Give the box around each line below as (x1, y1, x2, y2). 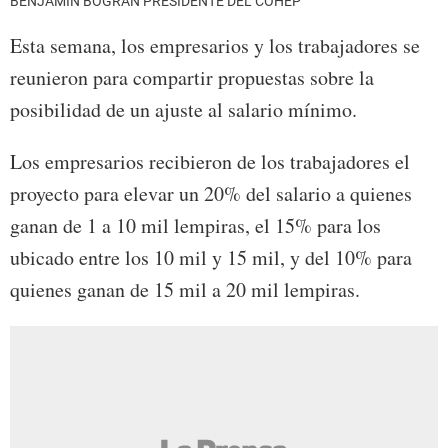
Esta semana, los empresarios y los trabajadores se (10, 32, 420, 60)
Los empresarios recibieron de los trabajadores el (10, 148, 410, 176)
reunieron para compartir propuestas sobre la (10, 64, 374, 92)
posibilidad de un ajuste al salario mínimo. (10, 96, 357, 124)
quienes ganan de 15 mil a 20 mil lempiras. (10, 276, 360, 304)
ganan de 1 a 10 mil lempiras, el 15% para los (10, 212, 381, 240)
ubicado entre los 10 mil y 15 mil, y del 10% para (10, 244, 412, 272)
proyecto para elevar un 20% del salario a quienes (10, 180, 412, 208)
